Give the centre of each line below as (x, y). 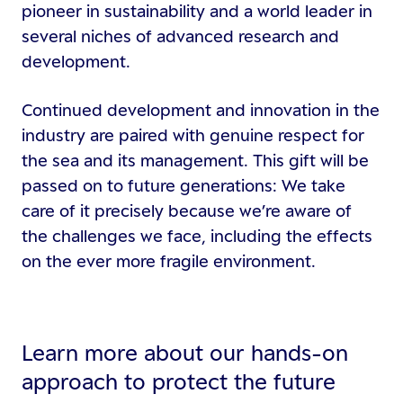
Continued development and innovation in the (201, 109)
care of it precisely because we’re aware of (187, 210)
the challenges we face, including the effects (197, 235)
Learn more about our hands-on (185, 352)
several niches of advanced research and (180, 36)
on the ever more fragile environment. (169, 260)
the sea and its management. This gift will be (195, 160)
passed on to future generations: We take (184, 185)
